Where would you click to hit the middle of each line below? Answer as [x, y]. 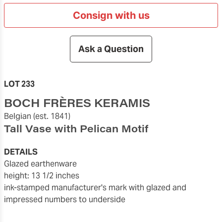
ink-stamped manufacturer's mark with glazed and [95, 187]
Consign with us [111, 15]
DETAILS [21, 152]
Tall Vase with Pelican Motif [76, 128]
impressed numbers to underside [65, 199]
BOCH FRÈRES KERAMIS [77, 102]
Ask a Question [111, 49]
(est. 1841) [52, 116]
